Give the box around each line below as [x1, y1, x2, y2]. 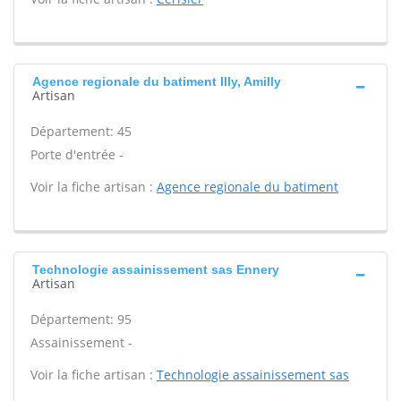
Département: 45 [30, 123, 132, 140]
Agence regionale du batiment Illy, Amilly [32, 74, 281, 89]
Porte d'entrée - [30, 146, 124, 163]
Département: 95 [30, 311, 132, 328]
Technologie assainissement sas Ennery [32, 262, 279, 277]
